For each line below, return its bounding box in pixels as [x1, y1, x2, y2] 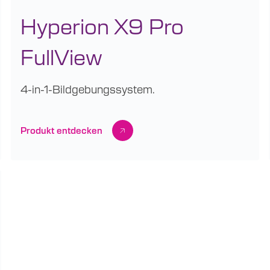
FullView [20, 42, 102, 70]
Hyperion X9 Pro [20, 11, 184, 39]
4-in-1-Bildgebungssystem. [20, 81, 155, 96]
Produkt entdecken [20, 125, 102, 136]
